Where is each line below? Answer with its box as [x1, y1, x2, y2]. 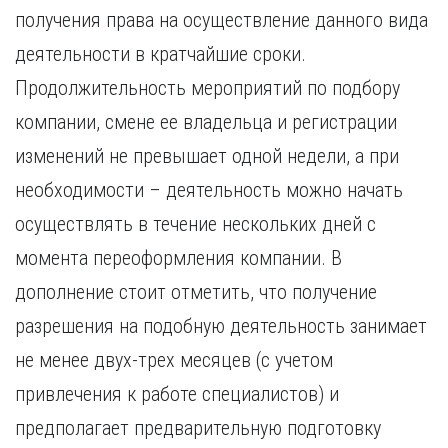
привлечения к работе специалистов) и [15, 382, 339, 406]
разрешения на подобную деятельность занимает [15, 314, 427, 338]
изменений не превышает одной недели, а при [15, 144, 399, 168]
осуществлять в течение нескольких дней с [15, 212, 376, 236]
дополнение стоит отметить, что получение [15, 280, 377, 304]
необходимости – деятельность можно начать [15, 178, 403, 202]
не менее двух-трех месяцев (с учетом [15, 348, 333, 372]
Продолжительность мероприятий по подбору [15, 76, 400, 100]
